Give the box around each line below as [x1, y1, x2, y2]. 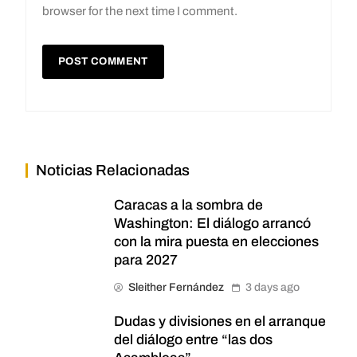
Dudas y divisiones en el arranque [114, 313, 326, 329]
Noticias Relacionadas [36, 161, 190, 178]
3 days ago [245, 280, 300, 293]
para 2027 [114, 252, 178, 268]
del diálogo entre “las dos [114, 331, 273, 347]
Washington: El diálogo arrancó [114, 215, 311, 231]
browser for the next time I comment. [42, 4, 237, 18]
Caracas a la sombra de [114, 197, 263, 213]
